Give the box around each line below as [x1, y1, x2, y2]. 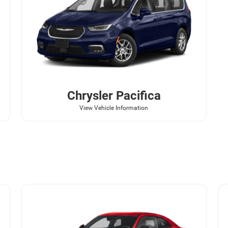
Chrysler [67, 88, 113, 103]
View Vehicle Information [79, 104, 149, 111]
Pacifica [112, 88, 161, 103]
